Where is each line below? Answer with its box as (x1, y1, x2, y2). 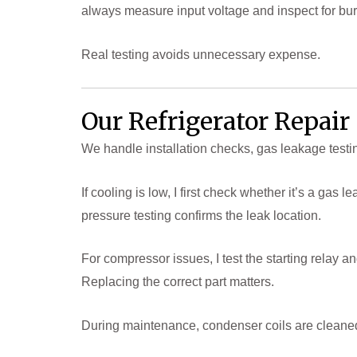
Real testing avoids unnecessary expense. (81, 47, 320, 61)
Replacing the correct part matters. (81, 275, 274, 289)
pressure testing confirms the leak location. (81, 208, 321, 222)
